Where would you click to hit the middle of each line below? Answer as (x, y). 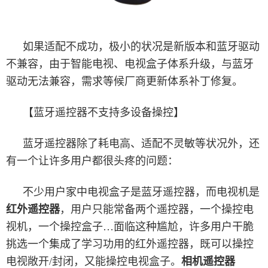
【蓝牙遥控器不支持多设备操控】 (103, 112)
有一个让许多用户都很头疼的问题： (92, 161)
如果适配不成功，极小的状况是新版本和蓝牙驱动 (141, 46)
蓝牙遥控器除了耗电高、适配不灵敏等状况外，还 (141, 143)
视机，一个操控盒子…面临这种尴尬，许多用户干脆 (130, 226)
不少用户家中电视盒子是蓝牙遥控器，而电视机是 (141, 192)
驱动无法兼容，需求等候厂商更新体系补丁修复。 (124, 81)
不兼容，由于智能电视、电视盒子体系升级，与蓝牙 (130, 64)
